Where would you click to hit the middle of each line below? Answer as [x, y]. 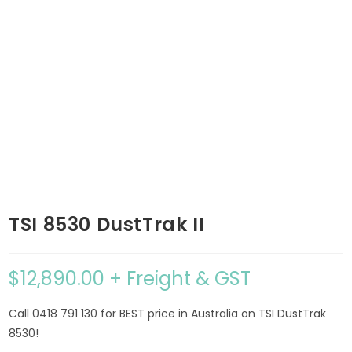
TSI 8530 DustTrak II [107, 224]
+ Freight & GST [178, 279]
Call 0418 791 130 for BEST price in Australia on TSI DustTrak [168, 313]
